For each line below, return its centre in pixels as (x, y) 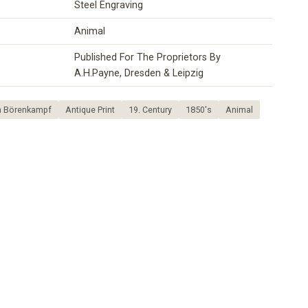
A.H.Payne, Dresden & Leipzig (139, 74)
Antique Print (90, 110)
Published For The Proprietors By (147, 58)
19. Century (150, 110)
